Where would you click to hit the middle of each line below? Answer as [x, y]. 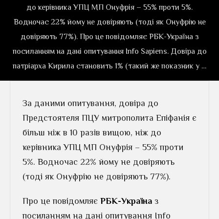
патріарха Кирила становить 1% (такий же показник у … [109, 66]
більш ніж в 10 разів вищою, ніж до [92, 132]
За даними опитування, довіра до [90, 103]
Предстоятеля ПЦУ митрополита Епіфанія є [109, 118]
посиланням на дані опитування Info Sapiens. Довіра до [109, 51]
